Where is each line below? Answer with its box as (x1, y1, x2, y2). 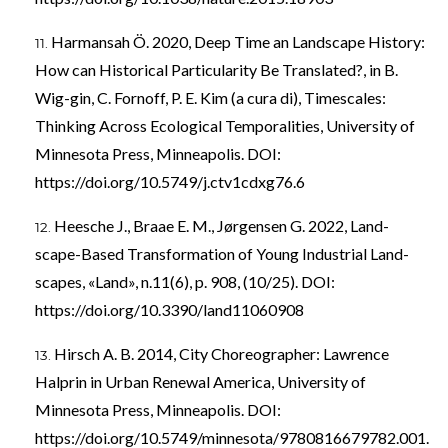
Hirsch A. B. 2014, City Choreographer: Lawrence (54, 343, 389, 363)
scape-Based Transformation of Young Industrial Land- (35, 243, 409, 263)
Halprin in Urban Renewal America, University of (35, 371, 366, 391)
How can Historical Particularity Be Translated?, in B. (35, 59, 398, 79)
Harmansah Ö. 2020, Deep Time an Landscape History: (51, 31, 425, 51)
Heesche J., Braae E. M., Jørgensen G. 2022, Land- (54, 215, 389, 235)
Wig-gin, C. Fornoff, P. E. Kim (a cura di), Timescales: (35, 87, 386, 107)
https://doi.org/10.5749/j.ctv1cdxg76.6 (35, 171, 305, 191)
